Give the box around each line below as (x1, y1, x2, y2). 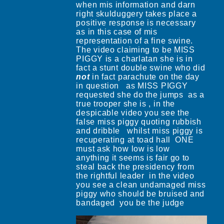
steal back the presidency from (76, 162, 194, 171)
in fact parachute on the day (89, 72, 199, 81)
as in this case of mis (76, 27, 157, 36)
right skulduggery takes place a (76, 9, 197, 18)
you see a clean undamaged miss (76, 180, 206, 189)
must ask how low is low (76, 144, 172, 153)
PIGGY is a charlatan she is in (76, 54, 193, 63)
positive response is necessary (76, 18, 196, 27)
